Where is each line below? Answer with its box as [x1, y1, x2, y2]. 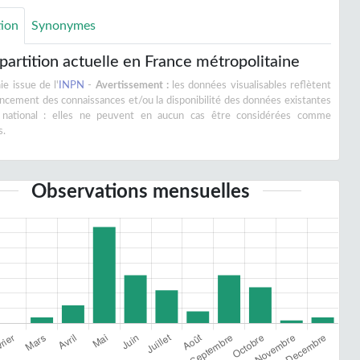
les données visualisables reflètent [168, 80, 331, 90]
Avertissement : [95, 80, 169, 90]
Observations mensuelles [31, 182, 250, 202]
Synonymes [31, 19, 96, 32]
